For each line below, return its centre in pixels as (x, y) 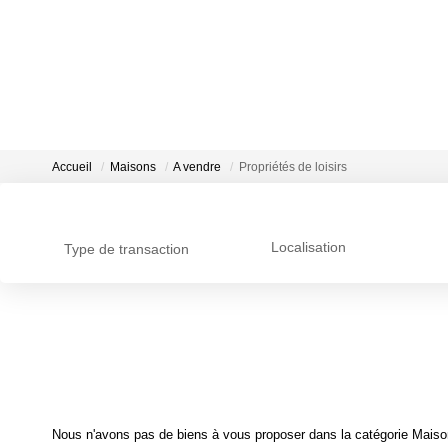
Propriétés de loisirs (293, 167)
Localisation (308, 247)
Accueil (72, 167)
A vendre (197, 167)
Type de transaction (126, 249)
